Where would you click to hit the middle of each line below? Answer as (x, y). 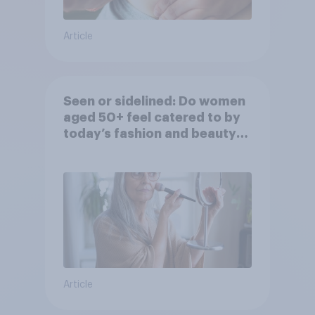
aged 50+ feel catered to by (152, 118)
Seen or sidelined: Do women (154, 102)
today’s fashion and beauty (149, 134)
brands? (89, 150)
